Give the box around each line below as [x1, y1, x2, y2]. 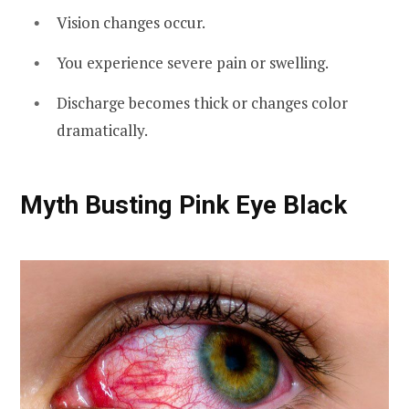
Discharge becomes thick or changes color [57, 91, 348, 113]
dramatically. [57, 119, 148, 141]
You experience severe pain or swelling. [57, 52, 329, 74]
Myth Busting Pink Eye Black [20, 189, 347, 220]
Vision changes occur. [57, 12, 205, 34]
